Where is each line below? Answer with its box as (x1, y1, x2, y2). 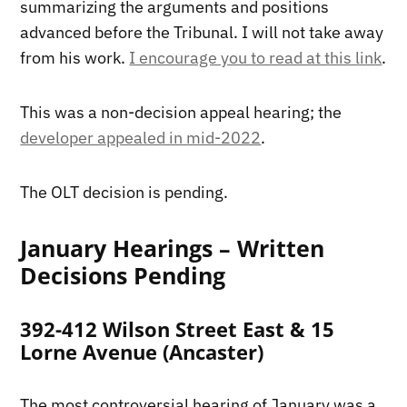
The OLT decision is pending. (20, 181, 229, 203)
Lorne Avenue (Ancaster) (20, 338, 264, 365)
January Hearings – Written (20, 232, 325, 263)
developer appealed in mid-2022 (20, 126, 262, 148)
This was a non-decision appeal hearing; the (20, 101, 342, 123)
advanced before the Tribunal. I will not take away (20, 21, 384, 43)
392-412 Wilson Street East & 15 (20, 315, 335, 342)
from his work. (20, 46, 130, 68)
